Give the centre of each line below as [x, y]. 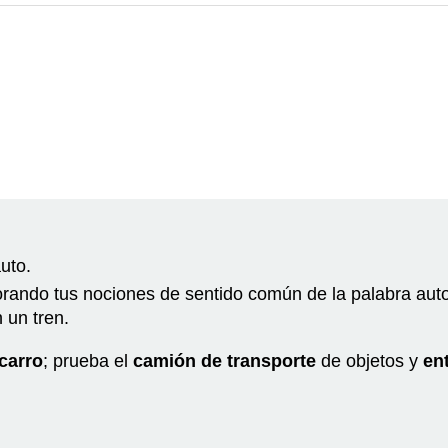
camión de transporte [224, 360]
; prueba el [88, 360]
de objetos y [369, 360]
